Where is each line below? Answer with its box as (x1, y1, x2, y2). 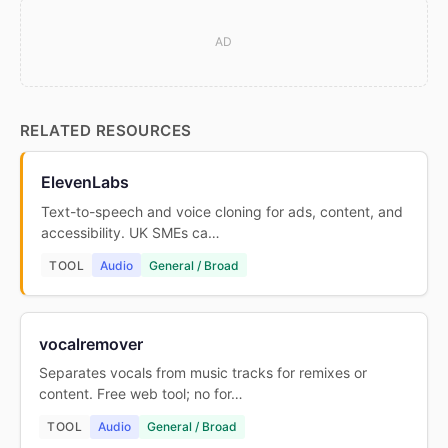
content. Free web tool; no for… (39, 385, 244, 403)
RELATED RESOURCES (20, 120, 192, 140)
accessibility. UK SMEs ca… (41, 223, 221, 241)
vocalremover (39, 333, 144, 354)
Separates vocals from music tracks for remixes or (39, 364, 368, 382)
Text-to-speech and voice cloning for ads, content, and (41, 202, 404, 220)
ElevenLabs (41, 172, 130, 193)
